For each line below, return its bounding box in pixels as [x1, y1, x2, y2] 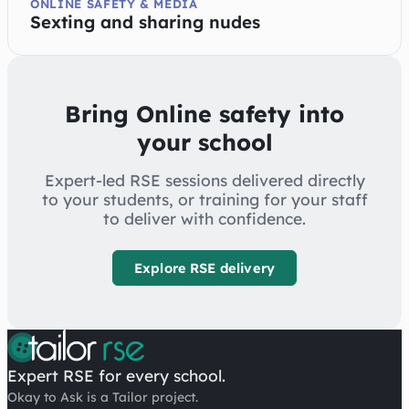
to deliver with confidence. [103, 209, 306, 229]
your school [136, 128, 273, 157]
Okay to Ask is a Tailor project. [7, 389, 198, 406]
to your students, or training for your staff [41, 190, 368, 210]
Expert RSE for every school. [7, 366, 225, 386]
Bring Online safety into [65, 100, 344, 129]
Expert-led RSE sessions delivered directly [44, 171, 365, 191]
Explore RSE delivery [134, 258, 275, 277]
